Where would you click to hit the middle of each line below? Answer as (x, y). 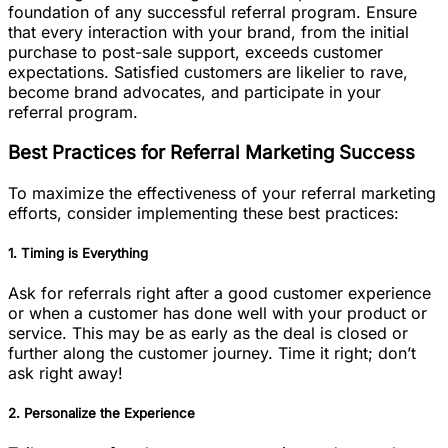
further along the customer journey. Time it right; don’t (212, 352)
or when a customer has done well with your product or (217, 312)
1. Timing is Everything (78, 252)
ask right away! (65, 372)
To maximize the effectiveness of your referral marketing (222, 192)
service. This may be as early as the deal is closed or (208, 332)
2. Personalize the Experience (101, 413)
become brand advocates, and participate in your (194, 92)
